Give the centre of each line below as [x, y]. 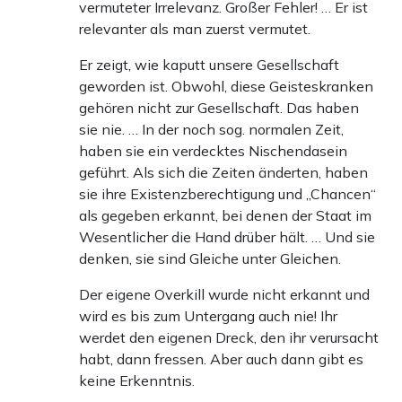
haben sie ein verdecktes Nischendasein [213, 151]
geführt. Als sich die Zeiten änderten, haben [223, 173]
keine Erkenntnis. [137, 381]
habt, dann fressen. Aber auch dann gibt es [221, 359]
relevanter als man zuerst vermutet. [195, 29]
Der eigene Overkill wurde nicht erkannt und [224, 295]
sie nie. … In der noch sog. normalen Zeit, [211, 130]
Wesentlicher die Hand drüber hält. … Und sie [227, 237]
